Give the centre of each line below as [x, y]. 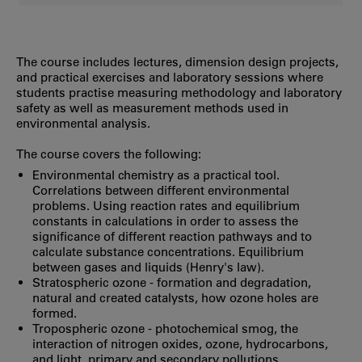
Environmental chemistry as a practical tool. [156, 175]
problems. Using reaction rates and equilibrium [166, 206]
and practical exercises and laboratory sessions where [170, 77]
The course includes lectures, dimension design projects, [177, 61]
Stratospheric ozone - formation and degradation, [172, 282]
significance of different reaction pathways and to [172, 236]
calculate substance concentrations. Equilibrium [168, 252]
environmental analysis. [83, 123]
